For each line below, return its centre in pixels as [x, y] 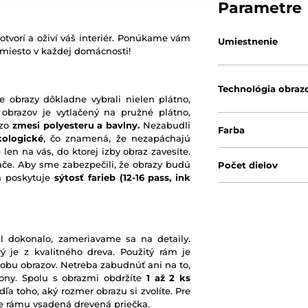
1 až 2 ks [168, 278]
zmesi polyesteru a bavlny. [76, 125]
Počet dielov [248, 165]
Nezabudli [165, 125]
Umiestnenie [248, 41]
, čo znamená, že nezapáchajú [117, 138]
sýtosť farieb [85, 177]
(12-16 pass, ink [155, 177]
